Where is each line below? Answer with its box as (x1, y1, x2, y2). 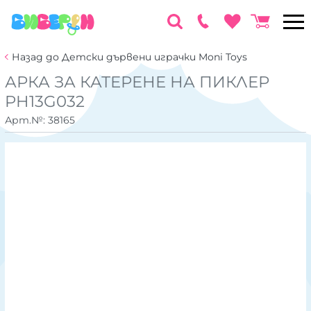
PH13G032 (5, 92, 85, 111)
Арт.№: (5, 113, 48, 126)
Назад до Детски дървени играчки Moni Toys (12, 51, 247, 63)
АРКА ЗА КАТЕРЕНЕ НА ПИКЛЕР (5, 72, 269, 92)
